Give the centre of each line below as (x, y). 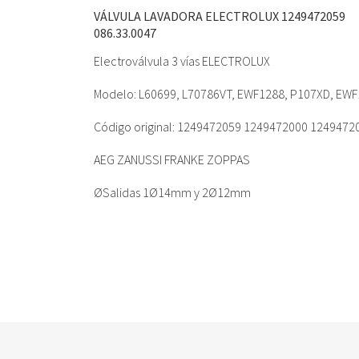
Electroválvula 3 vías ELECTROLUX (182, 61)
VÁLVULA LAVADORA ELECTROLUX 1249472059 (220, 16)
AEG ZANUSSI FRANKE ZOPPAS (172, 160)
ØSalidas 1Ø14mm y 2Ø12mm (172, 193)
